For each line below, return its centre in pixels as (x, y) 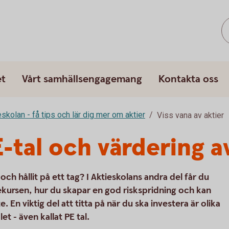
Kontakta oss (188, 79)
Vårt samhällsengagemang (82, 79)
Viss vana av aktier (190, 115)
